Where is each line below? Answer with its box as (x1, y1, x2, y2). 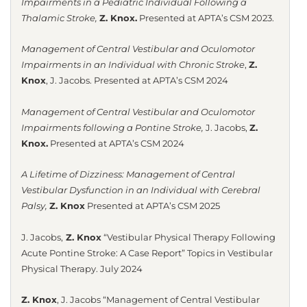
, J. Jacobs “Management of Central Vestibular (57, 294, 260, 305)
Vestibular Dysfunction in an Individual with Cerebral (21, 185, 260, 196)
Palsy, (21, 201, 47, 212)
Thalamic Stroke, (21, 12, 99, 23)
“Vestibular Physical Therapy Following (101, 232, 275, 243)
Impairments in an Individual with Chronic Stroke (21, 60, 245, 71)
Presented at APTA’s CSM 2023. (139, 12, 274, 23)
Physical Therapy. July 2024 (21, 263, 143, 274)
